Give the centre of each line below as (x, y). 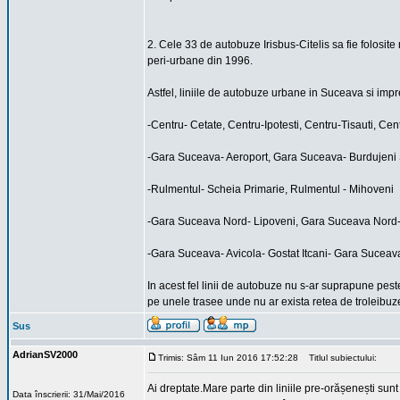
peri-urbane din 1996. (200, 61)
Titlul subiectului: (339, 358)
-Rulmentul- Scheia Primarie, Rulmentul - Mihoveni (271, 189)
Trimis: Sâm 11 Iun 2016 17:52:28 (228, 358)
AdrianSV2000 (45, 354)
